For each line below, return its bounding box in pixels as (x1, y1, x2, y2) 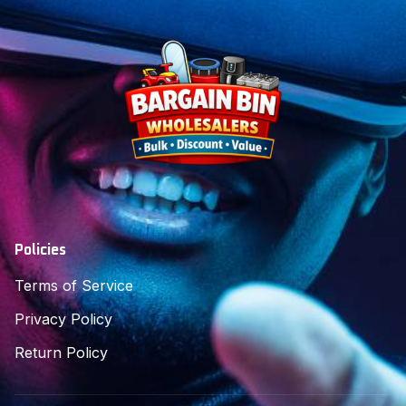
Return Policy (14, 343, 108, 362)
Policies (14, 242, 66, 257)
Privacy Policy (14, 309, 112, 328)
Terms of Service (14, 275, 133, 295)
